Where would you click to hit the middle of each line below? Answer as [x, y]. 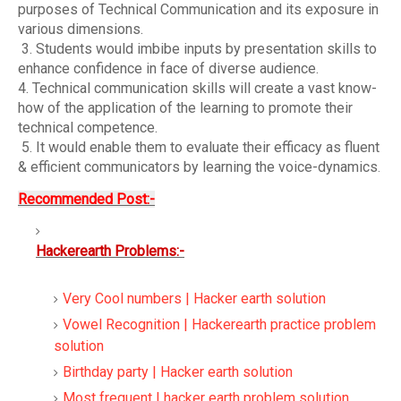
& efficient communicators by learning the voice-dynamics [198, 167]
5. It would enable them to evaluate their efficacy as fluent [199, 147]
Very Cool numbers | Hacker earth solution [194, 299]
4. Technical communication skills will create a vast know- [197, 88]
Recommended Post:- [86, 199]
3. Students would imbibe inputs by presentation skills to [197, 49]
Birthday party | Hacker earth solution [178, 372]
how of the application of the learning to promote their [185, 108]
